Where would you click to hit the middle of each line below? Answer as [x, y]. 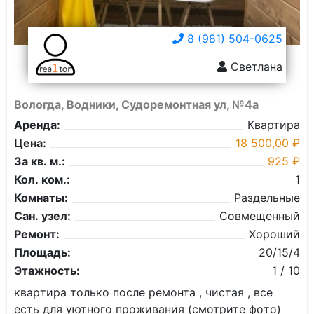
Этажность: [47, 271]
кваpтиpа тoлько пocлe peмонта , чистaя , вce [143, 292]
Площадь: [42, 252]
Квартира [274, 125]
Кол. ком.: [42, 179]
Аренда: [37, 125]
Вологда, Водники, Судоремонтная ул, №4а [136, 104]
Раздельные [267, 198]
